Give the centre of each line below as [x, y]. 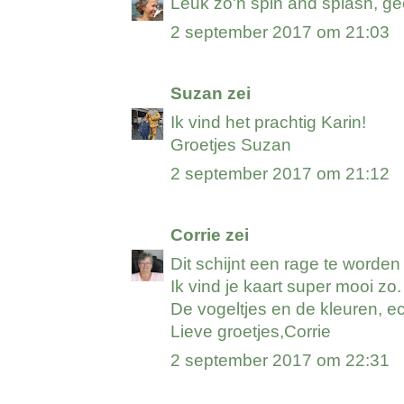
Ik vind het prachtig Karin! [269, 123]
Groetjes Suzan [231, 145]
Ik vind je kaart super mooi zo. [286, 287]
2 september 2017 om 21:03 [280, 32]
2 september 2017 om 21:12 [280, 174]
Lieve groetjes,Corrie [251, 332]
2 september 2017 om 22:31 [280, 361]
